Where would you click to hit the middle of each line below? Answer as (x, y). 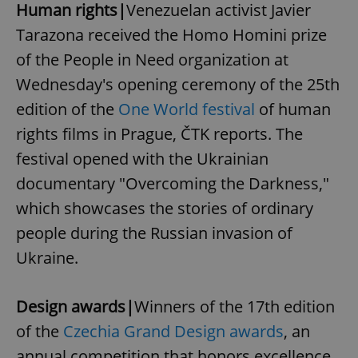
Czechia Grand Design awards (173, 332)
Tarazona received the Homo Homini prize (171, 35)
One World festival (187, 109)
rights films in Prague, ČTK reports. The (159, 134)
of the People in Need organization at (152, 60)
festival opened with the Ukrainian (142, 159)
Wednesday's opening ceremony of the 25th (178, 85)
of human (293, 109)
